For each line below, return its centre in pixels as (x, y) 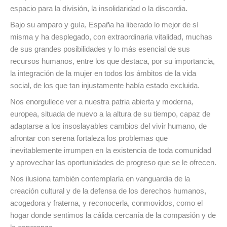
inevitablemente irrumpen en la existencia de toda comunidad (111, 150)
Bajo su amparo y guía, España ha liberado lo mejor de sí (104, 25)
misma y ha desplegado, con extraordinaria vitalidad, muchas (111, 37)
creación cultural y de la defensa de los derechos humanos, (108, 191)
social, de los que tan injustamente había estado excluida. (105, 86)
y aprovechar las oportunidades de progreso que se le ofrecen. (113, 163)
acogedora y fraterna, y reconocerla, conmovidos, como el (106, 203)
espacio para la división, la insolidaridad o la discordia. (99, 9)
